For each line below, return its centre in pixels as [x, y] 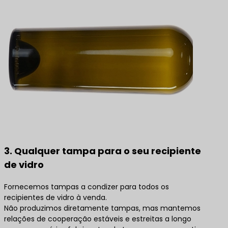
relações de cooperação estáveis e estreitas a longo [98, 219]
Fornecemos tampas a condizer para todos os [87, 187]
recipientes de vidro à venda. [55, 197]
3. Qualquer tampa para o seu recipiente [103, 151]
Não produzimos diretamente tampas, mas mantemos [102, 208]
